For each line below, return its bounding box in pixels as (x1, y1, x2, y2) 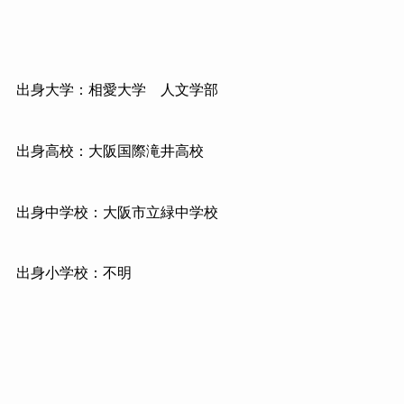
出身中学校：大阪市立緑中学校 (15, 204, 218, 220)
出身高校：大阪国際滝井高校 (15, 142, 204, 159)
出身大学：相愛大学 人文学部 (15, 82, 218, 97)
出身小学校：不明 (15, 265, 132, 281)
